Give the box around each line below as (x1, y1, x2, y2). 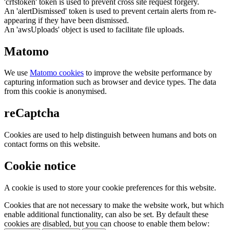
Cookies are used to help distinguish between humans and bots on (4, 130, 217, 140)
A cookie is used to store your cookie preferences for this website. (4, 183, 216, 193)
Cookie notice (4, 159, 76, 173)
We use (4, 68, 30, 78)
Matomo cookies (30, 68, 84, 78)
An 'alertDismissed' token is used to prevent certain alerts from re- (4, 6, 216, 15)
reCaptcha (4, 106, 60, 120)
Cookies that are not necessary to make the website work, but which (4, 201, 224, 210)
